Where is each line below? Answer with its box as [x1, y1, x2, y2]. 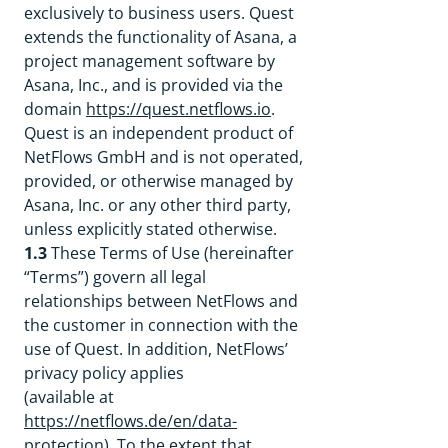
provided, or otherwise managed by [24, 170, 293, 192]
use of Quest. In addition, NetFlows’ [24, 338, 288, 360]
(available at [24, 386, 114, 408]
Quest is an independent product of [24, 122, 293, 144]
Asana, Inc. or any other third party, [24, 194, 291, 216]
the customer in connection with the [24, 314, 298, 336]
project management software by [24, 50, 275, 72]
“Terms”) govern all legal [24, 266, 206, 288]
